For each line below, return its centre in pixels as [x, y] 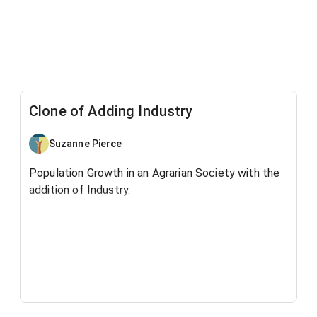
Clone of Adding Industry [111, 111]
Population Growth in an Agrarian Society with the [155, 173]
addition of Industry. [80, 190]
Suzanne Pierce [86, 143]
